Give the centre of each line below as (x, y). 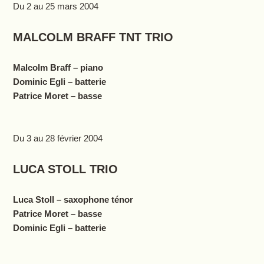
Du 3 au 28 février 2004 (57, 138)
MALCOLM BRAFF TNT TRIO (93, 37)
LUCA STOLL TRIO (65, 169)
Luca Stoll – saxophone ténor (73, 200)
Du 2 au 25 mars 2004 (55, 6)
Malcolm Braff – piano (58, 68)
